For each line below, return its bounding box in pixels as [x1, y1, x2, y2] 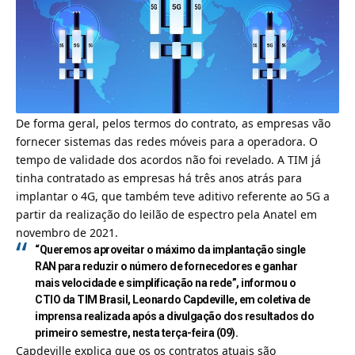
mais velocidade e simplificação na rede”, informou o [35, 276, 296, 289]
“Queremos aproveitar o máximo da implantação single [35, 242, 306, 256]
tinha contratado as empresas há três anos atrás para [16, 170, 302, 185]
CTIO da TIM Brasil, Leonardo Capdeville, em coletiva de [35, 292, 311, 306]
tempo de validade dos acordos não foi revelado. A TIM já [16, 151, 321, 167]
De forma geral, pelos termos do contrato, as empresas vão [16, 115, 330, 131]
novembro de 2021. [16, 224, 118, 240]
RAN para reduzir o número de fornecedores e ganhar [35, 259, 298, 273]
